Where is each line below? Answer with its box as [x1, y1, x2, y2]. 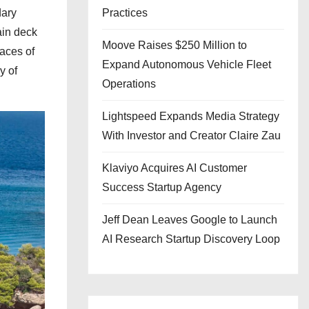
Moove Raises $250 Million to [102, 39, 247, 51]
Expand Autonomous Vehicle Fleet [102, 59, 271, 70]
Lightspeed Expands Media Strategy [102, 110, 279, 122]
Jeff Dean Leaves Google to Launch [102, 214, 277, 226]
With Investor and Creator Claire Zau [102, 130, 281, 141]
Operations [102, 78, 156, 90]
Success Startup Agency [102, 181, 221, 193]
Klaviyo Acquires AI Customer [102, 162, 247, 174]
